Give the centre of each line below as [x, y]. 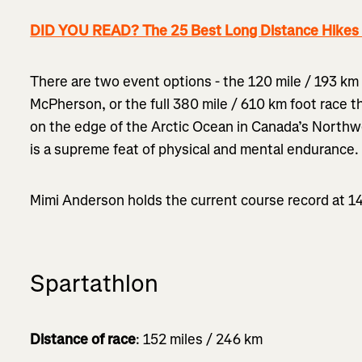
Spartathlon [95, 283]
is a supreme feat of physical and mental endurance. [195, 149]
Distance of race [83, 339]
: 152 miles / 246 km [200, 339]
